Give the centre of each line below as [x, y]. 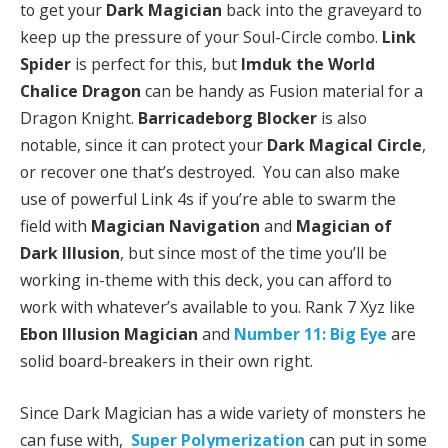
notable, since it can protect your [143, 145]
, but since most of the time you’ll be [253, 253]
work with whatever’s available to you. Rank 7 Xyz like [217, 307]
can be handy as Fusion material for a [282, 91]
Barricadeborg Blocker [227, 118]
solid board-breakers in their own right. [166, 361]
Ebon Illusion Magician [111, 334]
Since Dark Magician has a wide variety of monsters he [223, 412]
